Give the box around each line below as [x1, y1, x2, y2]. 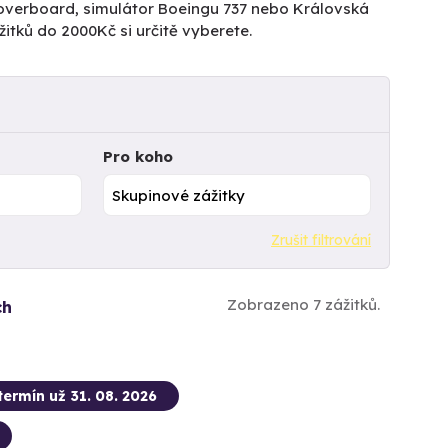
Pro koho [102, 147, 173, 166]
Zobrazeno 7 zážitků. [227, 294, 380, 314]
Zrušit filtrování [271, 230, 371, 249]
